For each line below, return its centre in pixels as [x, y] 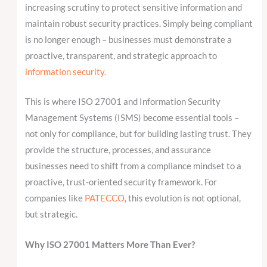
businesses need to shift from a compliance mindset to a [133, 166]
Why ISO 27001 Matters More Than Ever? [110, 244]
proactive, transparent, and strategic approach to [121, 56]
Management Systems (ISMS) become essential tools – [132, 118]
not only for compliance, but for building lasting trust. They [139, 134]
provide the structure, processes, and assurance [118, 150]
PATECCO [105, 198]
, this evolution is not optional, [183, 198]
